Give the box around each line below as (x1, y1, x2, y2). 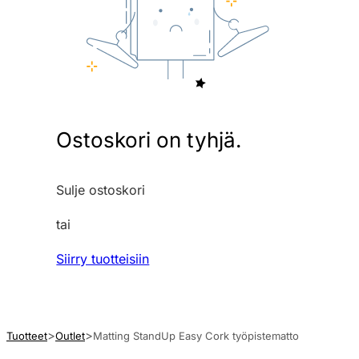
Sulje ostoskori (56, 181, 146, 198)
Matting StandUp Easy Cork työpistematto (93, 329, 299, 342)
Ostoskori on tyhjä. (56, 127, 242, 152)
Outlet (55, 329, 85, 342)
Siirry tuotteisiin (56, 250, 150, 267)
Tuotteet (6, 329, 47, 342)
